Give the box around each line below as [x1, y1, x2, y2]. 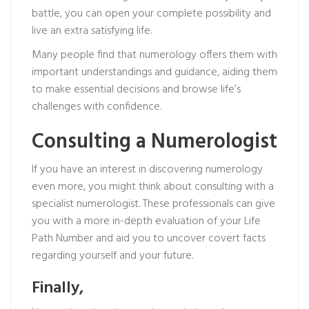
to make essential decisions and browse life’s [32, 81, 241, 99]
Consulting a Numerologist [32, 126, 277, 159]
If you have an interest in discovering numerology [32, 161, 263, 179]
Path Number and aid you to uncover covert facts [32, 230, 266, 248]
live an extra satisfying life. [32, 22, 152, 40]
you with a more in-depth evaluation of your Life [32, 212, 261, 230]
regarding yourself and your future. [32, 247, 193, 265]
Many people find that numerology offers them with [32, 46, 277, 64]
